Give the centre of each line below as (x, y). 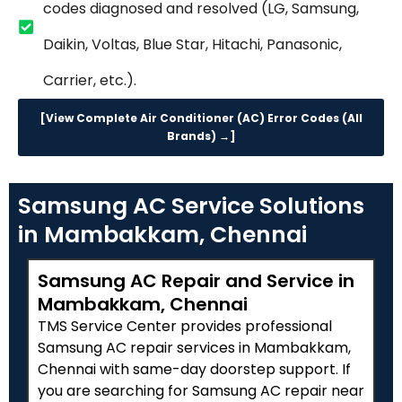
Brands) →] (201, 136)
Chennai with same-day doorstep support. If (194, 370)
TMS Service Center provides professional (185, 327)
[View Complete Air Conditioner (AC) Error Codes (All (201, 118)
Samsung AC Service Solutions (191, 206)
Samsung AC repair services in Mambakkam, (194, 348)
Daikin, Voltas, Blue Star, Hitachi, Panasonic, (192, 45)
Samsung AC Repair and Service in (196, 281)
